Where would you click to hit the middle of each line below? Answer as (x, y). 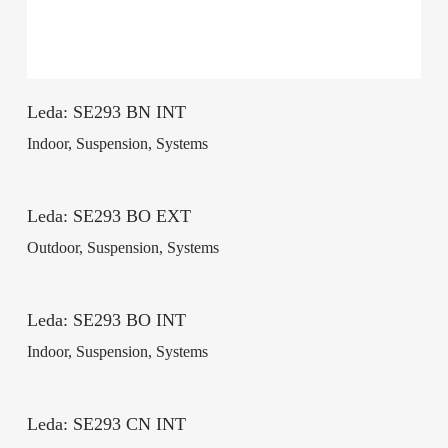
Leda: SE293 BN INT (106, 112)
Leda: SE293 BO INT (106, 320)
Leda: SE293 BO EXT (108, 216)
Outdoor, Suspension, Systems (122, 248)
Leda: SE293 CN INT (106, 424)
